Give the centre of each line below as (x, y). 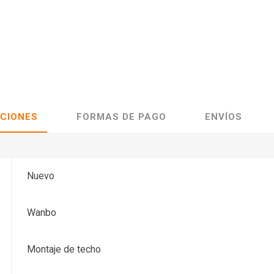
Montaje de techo (64, 249)
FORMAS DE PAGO (121, 117)
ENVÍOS (224, 117)
